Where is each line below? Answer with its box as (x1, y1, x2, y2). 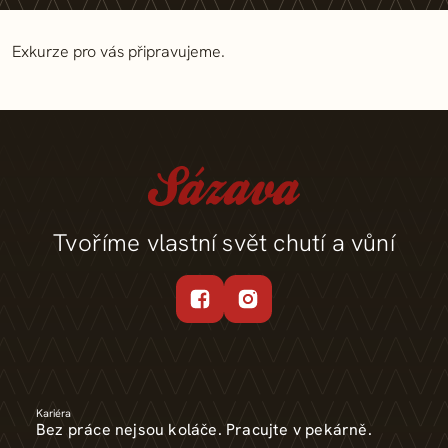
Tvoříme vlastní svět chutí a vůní (53, 227, 395, 258)
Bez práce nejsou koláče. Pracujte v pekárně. (36, 419, 372, 440)
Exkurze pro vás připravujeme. (12, 41, 225, 62)
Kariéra (36, 406, 71, 420)
